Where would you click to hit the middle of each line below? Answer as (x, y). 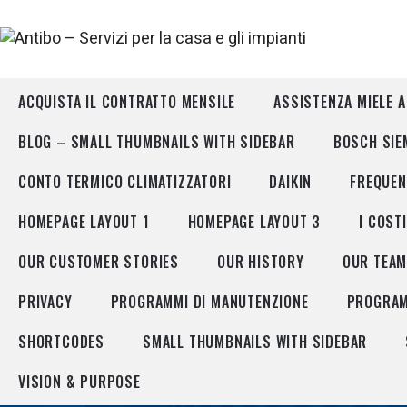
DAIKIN (291, 182)
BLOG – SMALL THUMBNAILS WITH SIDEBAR (157, 142)
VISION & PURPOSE (79, 382)
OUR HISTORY (261, 262)
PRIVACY (45, 302)
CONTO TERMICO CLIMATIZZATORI (125, 182)
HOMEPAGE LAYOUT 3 (254, 222)
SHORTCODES (61, 342)
